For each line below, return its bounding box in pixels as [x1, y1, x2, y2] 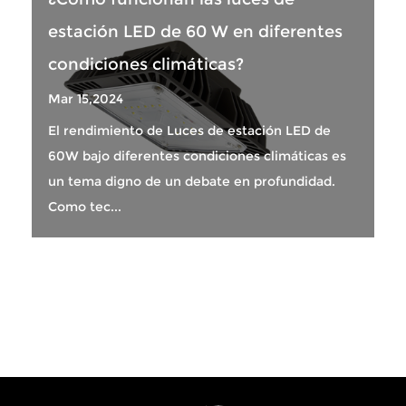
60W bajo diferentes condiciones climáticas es [48, 147, 346, 164]
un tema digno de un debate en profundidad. [48, 172, 335, 189]
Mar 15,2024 [48, 90, 123, 107]
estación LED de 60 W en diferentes [48, 21, 343, 42]
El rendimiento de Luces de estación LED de [48, 121, 331, 139]
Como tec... [48, 198, 121, 215]
